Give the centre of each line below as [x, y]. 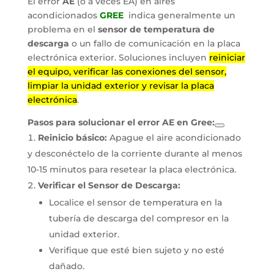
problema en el [62, 29]
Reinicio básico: [72, 138]
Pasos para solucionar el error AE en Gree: [121, 122]
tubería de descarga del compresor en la [139, 218]
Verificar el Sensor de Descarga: [109, 185]
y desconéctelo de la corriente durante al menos [135, 154]
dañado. [66, 266]
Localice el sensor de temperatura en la [135, 202]
